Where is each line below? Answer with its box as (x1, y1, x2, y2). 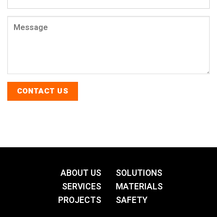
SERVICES (62, 181, 101, 193)
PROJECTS (58, 194, 101, 207)
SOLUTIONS (116, 167, 162, 180)
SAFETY (116, 194, 147, 207)
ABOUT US (61, 167, 101, 180)
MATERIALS (116, 181, 163, 193)
